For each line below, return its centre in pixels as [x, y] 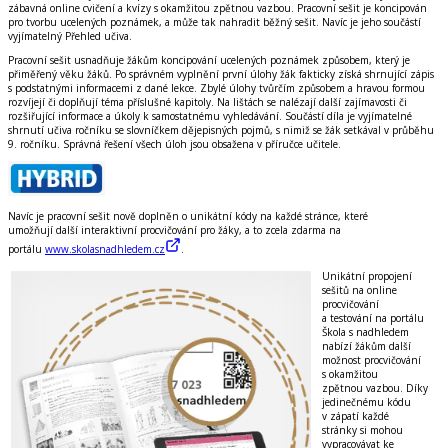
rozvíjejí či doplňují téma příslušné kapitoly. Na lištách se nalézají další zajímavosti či [207, 101]
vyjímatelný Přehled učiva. [70, 35]
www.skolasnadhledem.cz [105, 248]
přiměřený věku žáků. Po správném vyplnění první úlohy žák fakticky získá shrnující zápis [221, 73]
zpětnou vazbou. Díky [375, 387]
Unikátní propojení [367, 275]
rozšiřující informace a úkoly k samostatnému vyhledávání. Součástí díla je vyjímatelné [210, 115]
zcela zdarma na [303, 229]
